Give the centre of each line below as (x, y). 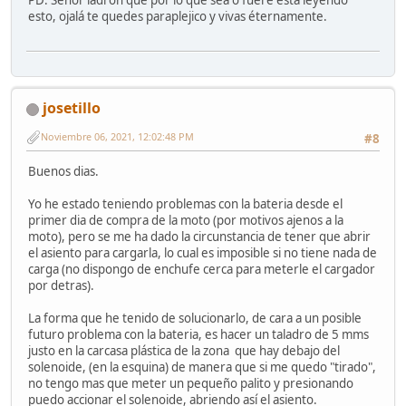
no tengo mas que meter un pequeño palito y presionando (191, 383)
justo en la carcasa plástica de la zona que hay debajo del (184, 350)
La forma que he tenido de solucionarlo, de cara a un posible (195, 318)
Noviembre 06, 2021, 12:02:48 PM (117, 136)
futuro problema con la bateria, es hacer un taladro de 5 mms (198, 334)
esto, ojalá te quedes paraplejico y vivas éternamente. (178, 16)
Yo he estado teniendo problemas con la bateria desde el (185, 203)
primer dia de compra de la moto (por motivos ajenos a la (186, 220)
